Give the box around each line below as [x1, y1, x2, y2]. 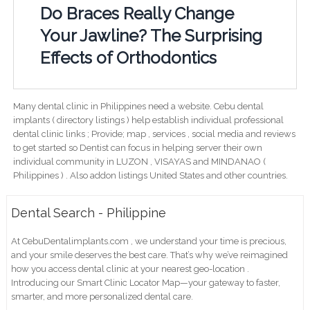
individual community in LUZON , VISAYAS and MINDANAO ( [12, 156, 266, 167]
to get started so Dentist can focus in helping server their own [12, 142, 262, 153]
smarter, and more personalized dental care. [11, 291, 194, 302]
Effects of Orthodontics [39, 47, 217, 68]
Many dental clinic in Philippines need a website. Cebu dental [12, 100, 264, 111]
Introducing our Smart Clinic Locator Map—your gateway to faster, [11, 277, 281, 288]
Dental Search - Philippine [11, 205, 167, 220]
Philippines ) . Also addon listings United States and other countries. [12, 170, 288, 181]
